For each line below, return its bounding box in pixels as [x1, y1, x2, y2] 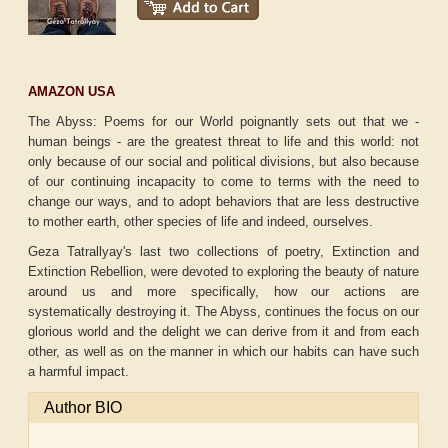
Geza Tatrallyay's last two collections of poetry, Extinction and [28, 244, 420, 260]
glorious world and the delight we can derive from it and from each [28, 324, 420, 340]
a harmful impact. [28, 364, 130, 380]
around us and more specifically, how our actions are [28, 284, 420, 300]
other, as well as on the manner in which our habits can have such [28, 344, 420, 360]
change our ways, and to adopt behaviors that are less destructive [28, 194, 420, 210]
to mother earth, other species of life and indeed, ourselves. [28, 214, 374, 230]
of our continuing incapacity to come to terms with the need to [28, 174, 420, 190]
